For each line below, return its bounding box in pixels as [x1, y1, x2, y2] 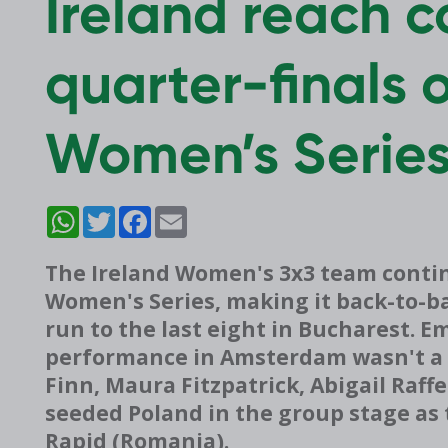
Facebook [151, 206, 192, 221]
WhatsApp [79, 206, 126, 221]
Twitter [115, 206, 148, 221]
